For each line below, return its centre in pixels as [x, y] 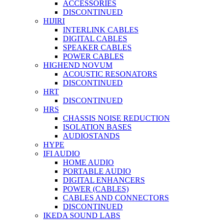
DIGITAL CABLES [95, 39]
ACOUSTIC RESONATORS [110, 74]
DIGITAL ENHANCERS [104, 180]
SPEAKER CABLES [97, 47]
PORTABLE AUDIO [97, 171]
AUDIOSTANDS [91, 136]
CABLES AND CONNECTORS [116, 198]
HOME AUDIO [88, 162]
